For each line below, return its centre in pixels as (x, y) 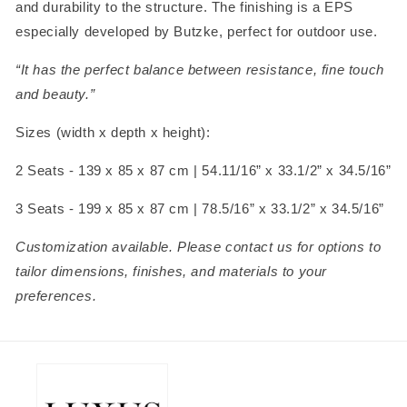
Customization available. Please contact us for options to (199, 247)
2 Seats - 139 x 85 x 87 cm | (109, 170)
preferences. (56, 296)
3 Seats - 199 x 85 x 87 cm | (109, 208)
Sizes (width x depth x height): (115, 132)
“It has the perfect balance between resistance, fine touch (200, 69)
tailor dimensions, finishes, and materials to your (172, 271)
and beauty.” (57, 94)
